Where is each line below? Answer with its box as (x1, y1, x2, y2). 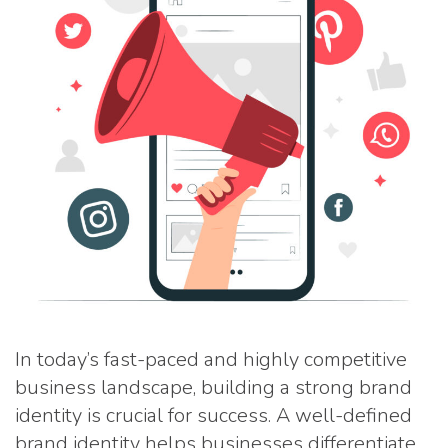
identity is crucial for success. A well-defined (15, 402, 412, 429)
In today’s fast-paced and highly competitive (15, 346, 407, 373)
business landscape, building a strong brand (15, 374, 412, 401)
